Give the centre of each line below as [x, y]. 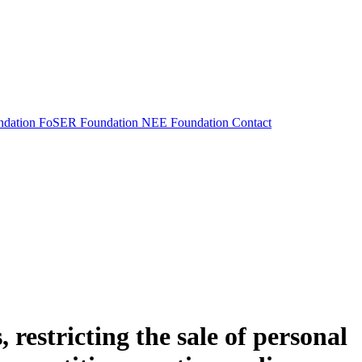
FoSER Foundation [90, 122]
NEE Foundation [187, 122]
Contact [252, 122]
